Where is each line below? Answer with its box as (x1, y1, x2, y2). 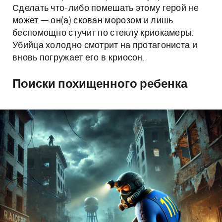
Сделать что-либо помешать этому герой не (12, 4, 199, 13)
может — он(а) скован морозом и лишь (12, 16, 173, 25)
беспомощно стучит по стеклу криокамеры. (12, 29, 194, 38)
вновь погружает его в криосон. (12, 54, 144, 62)
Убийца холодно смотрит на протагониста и (12, 41, 197, 50)
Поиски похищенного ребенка (12, 78, 187, 90)
